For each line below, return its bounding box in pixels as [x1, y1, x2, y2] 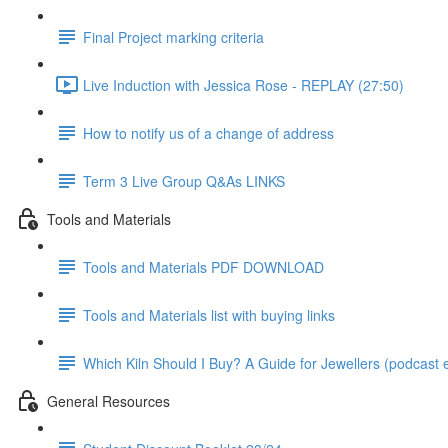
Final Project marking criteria [83, 26, 264, 47]
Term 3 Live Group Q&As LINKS [83, 170, 285, 191]
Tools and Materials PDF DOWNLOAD [83, 256, 324, 277]
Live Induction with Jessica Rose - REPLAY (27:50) [83, 74, 404, 95]
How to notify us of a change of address [83, 122, 334, 143]
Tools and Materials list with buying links [83, 304, 335, 325]
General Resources [47, 390, 170, 411]
